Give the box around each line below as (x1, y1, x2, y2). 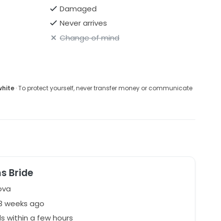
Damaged (60, 3, 97, 14)
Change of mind (60, 32, 120, 43)
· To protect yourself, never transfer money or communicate (14, 83, 192, 92)
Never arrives (60, 18, 108, 29)
